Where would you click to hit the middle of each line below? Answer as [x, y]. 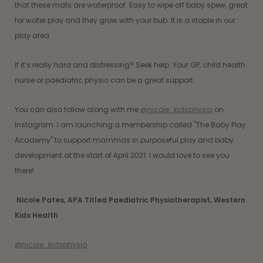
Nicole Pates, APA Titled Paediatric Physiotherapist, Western [131, 200]
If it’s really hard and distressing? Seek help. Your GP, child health [130, 65]
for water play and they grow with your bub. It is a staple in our [125, 20]
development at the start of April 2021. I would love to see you [122, 155]
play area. [34, 35]
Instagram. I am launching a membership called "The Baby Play [130, 124]
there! [24, 170]
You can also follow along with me [77, 109]
